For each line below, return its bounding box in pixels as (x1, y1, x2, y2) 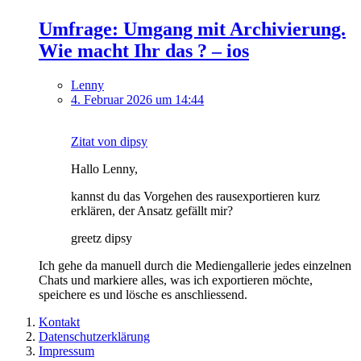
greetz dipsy (71, 231, 132, 246)
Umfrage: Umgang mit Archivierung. (39, 19, 346, 40)
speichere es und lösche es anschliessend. (39, 288, 247, 302)
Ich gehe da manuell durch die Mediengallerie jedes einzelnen (39, 259, 351, 273)
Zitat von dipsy (71, 135, 147, 149)
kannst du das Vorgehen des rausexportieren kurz (71, 189, 320, 204)
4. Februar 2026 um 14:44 (71, 93, 204, 107)
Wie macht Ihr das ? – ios (39, 40, 249, 62)
